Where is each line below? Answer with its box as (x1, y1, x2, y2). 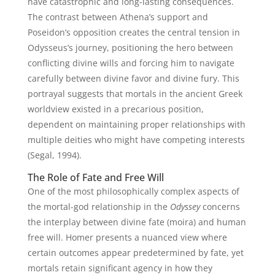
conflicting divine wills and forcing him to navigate (27, 57, 234, 69)
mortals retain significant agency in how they (27, 262, 212, 274)
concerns (199, 201, 240, 212)
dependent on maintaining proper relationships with (27, 118, 246, 130)
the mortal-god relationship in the (27, 201, 170, 212)
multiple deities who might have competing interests (27, 134, 245, 145)
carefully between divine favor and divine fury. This (27, 72, 239, 84)
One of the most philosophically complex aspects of (27, 185, 239, 197)
